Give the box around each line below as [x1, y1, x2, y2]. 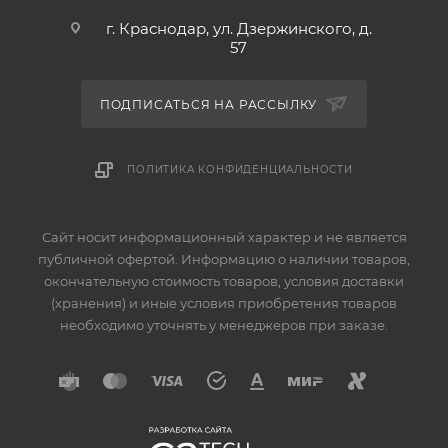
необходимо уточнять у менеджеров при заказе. [60, 316, 388, 333]
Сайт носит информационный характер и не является [41, 228, 407, 245]
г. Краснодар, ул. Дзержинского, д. [105, 18, 372, 38]
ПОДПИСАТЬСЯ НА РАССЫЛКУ [99, 96, 322, 112]
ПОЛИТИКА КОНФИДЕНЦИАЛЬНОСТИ [127, 162, 353, 176]
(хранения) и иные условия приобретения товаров [51, 294, 397, 311]
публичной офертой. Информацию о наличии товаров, [38, 250, 410, 267]
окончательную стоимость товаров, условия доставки [44, 272, 404, 289]
